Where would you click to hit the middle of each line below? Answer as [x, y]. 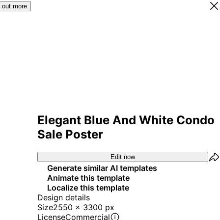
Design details [64, 197]
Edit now [123, 157]
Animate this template [88, 178]
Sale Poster [70, 134]
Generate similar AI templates [102, 168]
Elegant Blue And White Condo [126, 120]
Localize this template [88, 187]
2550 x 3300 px [84, 207]
